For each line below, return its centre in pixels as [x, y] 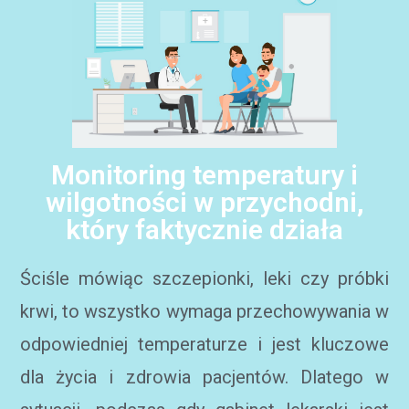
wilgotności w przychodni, [204, 202]
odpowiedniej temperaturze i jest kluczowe [204, 344]
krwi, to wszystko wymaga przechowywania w [204, 311]
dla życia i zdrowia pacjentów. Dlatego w [204, 377]
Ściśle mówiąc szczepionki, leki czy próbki [204, 278]
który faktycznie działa [204, 230]
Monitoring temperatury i [204, 175]
